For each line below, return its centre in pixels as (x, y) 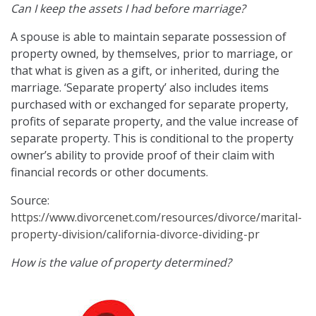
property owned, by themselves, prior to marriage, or (152, 54)
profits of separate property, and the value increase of (154, 122)
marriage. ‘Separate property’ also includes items (140, 88)
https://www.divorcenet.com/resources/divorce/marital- (156, 218)
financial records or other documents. (109, 172)
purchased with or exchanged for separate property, (150, 105)
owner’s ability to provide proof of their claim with (142, 156)
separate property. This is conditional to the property (152, 139)
